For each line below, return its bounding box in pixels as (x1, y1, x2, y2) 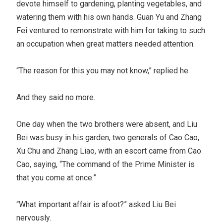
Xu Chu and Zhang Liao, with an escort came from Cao (16, 146, 202, 156)
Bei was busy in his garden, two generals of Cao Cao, (16, 132, 200, 142)
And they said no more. (16, 92, 96, 102)
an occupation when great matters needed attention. (16, 39, 195, 49)
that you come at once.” (16, 172, 97, 182)
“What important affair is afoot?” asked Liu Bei (16, 199, 176, 209)
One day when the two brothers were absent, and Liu (16, 119, 198, 129)
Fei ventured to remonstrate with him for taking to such (16, 25, 206, 35)
